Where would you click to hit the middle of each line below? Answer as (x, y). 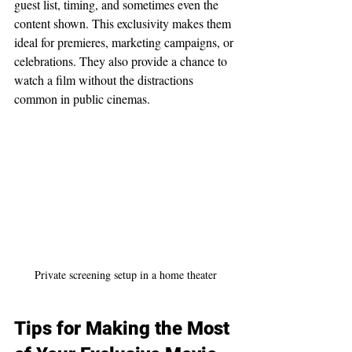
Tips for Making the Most (124, 328)
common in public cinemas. (82, 98)
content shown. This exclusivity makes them (124, 23)
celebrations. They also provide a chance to (122, 60)
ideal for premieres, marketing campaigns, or (125, 42)
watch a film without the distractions (105, 79)
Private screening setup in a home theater (126, 274)
